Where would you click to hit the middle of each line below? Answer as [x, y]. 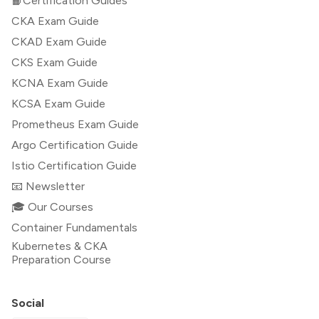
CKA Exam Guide [55, 21]
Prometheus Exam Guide [75, 125]
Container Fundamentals [74, 228]
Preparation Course [61, 260]
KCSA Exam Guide [58, 104]
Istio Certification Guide [74, 166]
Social [28, 303]
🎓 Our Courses [52, 207]
